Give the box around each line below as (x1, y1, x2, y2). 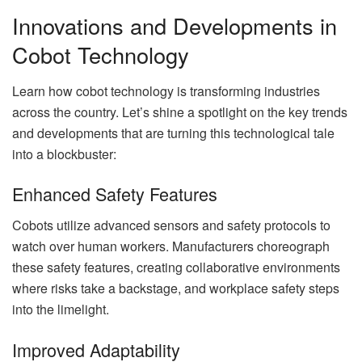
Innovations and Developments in (12, 10, 337, 42)
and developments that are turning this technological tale (12, 123, 335, 142)
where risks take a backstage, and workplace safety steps (12, 279, 339, 298)
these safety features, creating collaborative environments (12, 258, 340, 277)
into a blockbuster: (12, 144, 116, 163)
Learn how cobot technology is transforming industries (12, 81, 320, 100)
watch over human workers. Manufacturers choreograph (12, 237, 330, 256)
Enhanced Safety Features (12, 181, 217, 207)
